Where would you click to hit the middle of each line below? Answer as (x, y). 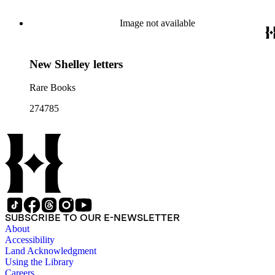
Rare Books (52, 88)
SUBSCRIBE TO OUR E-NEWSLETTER (92, 218)
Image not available (157, 23)
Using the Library (39, 262)
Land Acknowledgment (51, 251)
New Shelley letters (76, 64)
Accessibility (30, 240)
